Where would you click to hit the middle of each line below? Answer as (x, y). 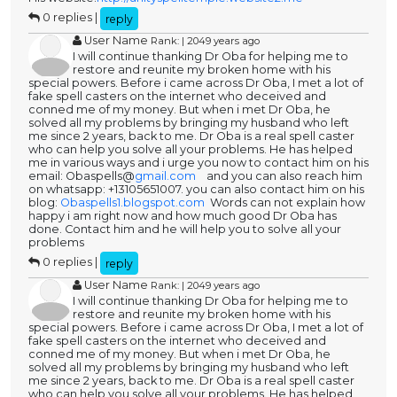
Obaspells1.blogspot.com (134, 203)
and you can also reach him (280, 176)
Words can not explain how (286, 203)
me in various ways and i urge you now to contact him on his (198, 163)
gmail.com (167, 176)
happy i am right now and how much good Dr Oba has (183, 216)
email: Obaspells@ (82, 176)
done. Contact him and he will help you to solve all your (185, 230)
